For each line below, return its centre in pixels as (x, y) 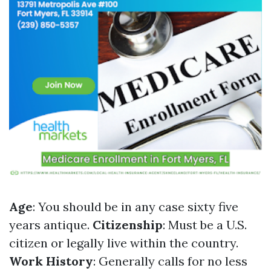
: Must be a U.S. (205, 225)
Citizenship (128, 225)
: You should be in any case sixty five (135, 207)
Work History (51, 261)
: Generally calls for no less (170, 261)
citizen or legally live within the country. (124, 243)
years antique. (51, 225)
